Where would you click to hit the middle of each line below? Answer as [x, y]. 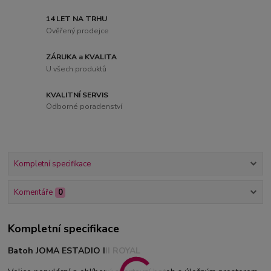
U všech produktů [77, 69]
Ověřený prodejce [78, 31]
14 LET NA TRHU [77, 19]
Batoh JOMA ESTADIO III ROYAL [74, 250]
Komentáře [33, 193]
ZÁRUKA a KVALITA [82, 57]
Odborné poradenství [84, 107]
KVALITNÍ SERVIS [77, 95]
